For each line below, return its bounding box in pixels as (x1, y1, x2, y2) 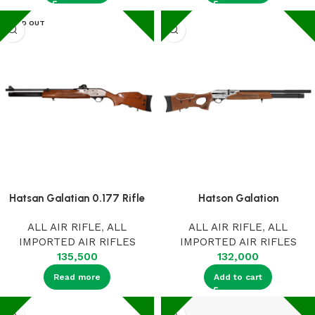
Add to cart (214, 272, 262, 283)
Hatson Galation (198, 192, 278, 205)
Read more (53, 272, 101, 283)
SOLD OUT (7, 18, 45, 27)
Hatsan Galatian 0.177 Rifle (9, 192, 145, 205)
